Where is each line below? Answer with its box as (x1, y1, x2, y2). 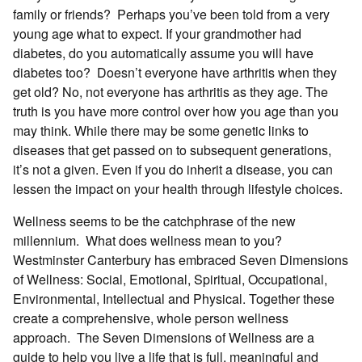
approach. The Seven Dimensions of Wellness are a (13, 327, 314, 347)
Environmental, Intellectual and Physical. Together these (13, 288, 335, 308)
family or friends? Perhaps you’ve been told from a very (13, 4, 330, 23)
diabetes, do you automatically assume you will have (13, 43, 314, 62)
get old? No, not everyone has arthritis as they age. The (13, 82, 328, 101)
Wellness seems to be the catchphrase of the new (13, 211, 296, 230)
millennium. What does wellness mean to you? (13, 230, 285, 250)
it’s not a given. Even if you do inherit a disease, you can (13, 159, 333, 179)
